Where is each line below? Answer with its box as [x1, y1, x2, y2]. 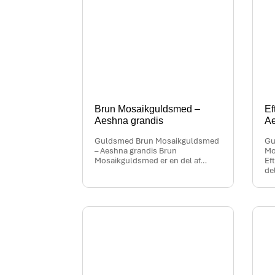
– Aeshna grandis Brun [95, 145, 177, 157]
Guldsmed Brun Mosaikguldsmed [95, 136, 220, 147]
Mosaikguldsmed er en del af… [95, 155, 207, 166]
